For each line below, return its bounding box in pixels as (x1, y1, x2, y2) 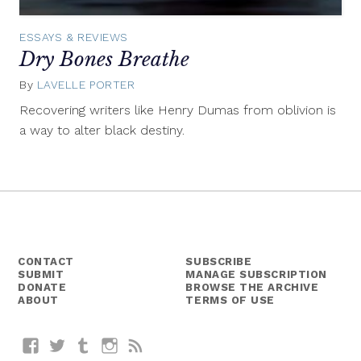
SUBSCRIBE (185, 255, 252, 268)
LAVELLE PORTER (36, 77, 135, 91)
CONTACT (18, 255, 74, 268)
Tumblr (96, 338, 135, 351)
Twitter (70, 338, 110, 351)
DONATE (18, 281, 67, 294)
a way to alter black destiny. (19, 122, 185, 138)
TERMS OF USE (185, 294, 275, 307)
